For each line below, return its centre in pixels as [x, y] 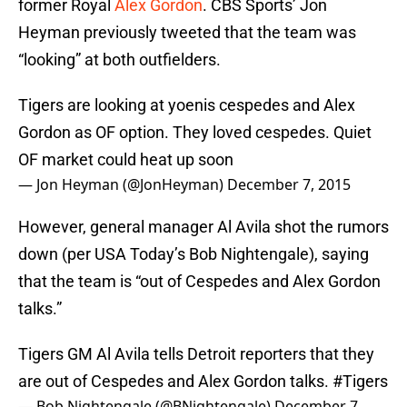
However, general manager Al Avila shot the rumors [203, 227]
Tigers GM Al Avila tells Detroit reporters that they [196, 354]
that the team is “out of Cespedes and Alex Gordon [199, 282]
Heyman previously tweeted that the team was [187, 33]
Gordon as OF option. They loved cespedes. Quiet [195, 133]
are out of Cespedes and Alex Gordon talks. [175, 382]
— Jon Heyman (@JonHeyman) [123, 185]
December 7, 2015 [289, 185]
